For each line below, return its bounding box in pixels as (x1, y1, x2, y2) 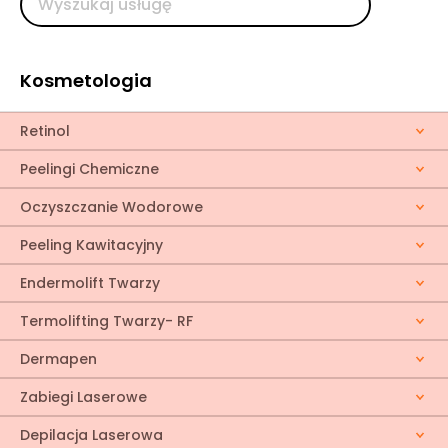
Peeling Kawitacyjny (20, 235, 163, 255)
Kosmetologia (20, 68, 152, 93)
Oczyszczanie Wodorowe (20, 197, 203, 217)
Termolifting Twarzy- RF (20, 311, 193, 331)
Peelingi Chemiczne (20, 159, 159, 179)
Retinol (20, 121, 70, 141)
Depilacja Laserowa (20, 425, 163, 445)
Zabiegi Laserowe (20, 387, 147, 407)
